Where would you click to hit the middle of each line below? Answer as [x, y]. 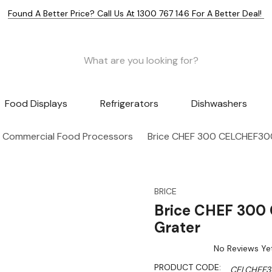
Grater [177, 228]
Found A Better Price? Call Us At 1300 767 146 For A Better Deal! [136, 13]
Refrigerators [129, 104]
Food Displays [36, 104]
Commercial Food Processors [68, 137]
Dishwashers [219, 104]
